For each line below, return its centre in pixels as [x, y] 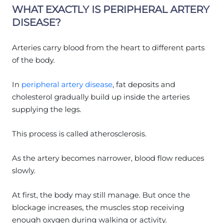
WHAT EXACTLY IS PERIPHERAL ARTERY [111, 9]
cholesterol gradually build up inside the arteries [101, 97]
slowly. [24, 170]
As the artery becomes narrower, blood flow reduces [108, 158]
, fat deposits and [144, 84]
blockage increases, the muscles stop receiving [98, 207]
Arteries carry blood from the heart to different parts [108, 47]
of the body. [33, 60]
